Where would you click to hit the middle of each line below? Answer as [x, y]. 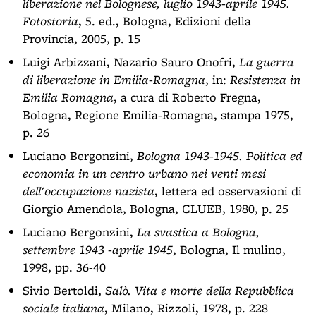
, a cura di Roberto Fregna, [187, 97]
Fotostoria [50, 21]
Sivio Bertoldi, [64, 290]
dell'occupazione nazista [89, 191]
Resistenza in [265, 79]
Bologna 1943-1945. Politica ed [220, 156]
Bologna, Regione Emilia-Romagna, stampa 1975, [158, 115]
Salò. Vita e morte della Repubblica [200, 290]
